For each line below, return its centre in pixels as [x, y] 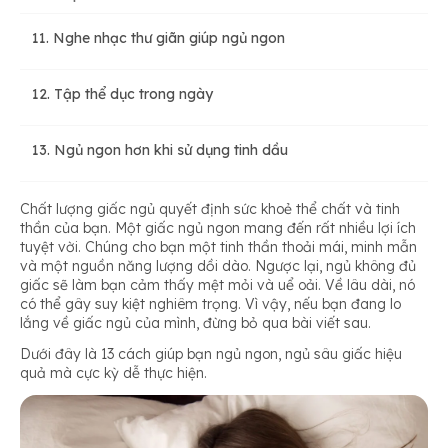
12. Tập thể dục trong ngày [122, 93]
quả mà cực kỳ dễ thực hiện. [113, 373]
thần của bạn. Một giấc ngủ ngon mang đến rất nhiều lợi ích [218, 228]
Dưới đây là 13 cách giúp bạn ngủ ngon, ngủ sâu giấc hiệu [211, 354]
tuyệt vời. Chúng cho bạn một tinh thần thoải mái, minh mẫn [218, 247]
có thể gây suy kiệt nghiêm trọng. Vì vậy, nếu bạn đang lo [210, 304]
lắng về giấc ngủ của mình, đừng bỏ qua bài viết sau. [195, 323]
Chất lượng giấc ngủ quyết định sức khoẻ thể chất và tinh [210, 209]
